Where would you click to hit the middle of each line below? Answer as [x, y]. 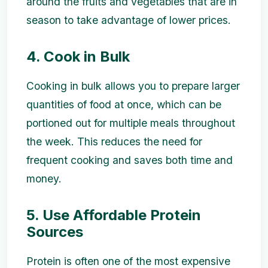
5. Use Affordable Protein [114, 215]
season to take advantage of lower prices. [129, 20]
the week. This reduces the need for [114, 141]
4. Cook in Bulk [78, 56]
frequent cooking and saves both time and [130, 160]
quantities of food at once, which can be [124, 104]
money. [44, 178]
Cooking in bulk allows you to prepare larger [133, 86]
